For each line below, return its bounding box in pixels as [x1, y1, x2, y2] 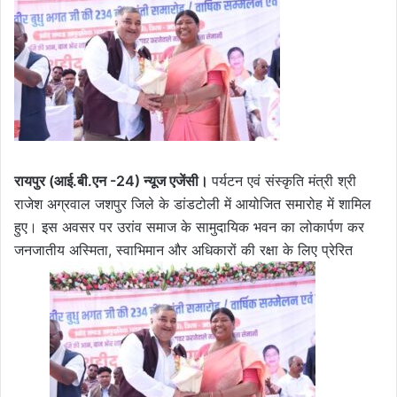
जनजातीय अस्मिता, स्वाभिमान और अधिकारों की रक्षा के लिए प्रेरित [14, 240, 353, 259]
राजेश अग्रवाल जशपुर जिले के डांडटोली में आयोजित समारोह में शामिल [14, 194, 371, 213]
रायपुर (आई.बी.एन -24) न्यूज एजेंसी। [14, 171, 212, 190]
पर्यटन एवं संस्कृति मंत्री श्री [212, 171, 356, 190]
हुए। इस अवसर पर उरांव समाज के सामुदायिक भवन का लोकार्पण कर [14, 217, 364, 236]
